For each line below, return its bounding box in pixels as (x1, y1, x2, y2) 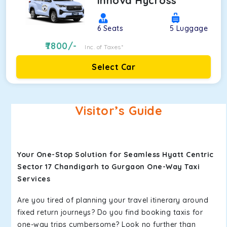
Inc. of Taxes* (85, 43, 124, 51)
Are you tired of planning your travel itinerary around (17, 196, 208, 205)
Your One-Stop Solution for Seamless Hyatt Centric (17, 150, 214, 159)
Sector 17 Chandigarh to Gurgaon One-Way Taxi (17, 162, 200, 171)
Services (17, 174, 50, 183)
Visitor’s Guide (74, 103, 163, 118)
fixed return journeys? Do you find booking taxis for (17, 208, 203, 217)
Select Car (92, 62, 135, 72)
